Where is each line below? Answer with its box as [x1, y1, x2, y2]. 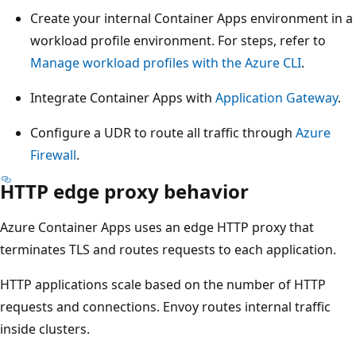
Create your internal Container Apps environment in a [30, 9, 353, 27]
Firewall [30, 145, 76, 164]
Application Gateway [215, 88, 338, 106]
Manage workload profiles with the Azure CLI [30, 53, 301, 72]
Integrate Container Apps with [30, 88, 215, 106]
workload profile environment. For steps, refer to [30, 31, 326, 49]
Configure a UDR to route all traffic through [30, 123, 296, 141]
